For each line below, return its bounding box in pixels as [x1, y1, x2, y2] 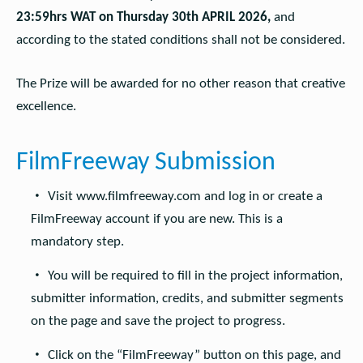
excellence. [15, 100, 76, 114]
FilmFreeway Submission [15, 150, 275, 177]
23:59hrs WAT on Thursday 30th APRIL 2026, [15, 11, 271, 25]
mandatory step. [30, 234, 124, 249]
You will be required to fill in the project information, [47, 268, 343, 283]
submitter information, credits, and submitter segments [30, 291, 344, 305]
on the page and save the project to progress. [30, 314, 285, 328]
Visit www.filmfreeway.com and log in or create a [47, 189, 322, 203]
